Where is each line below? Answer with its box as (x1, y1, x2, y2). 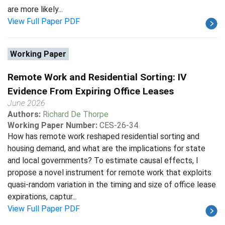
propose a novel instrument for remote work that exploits (8, 168, 211, 177)
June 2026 (8, 98, 45, 108)
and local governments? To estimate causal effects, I (8, 156, 198, 165)
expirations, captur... (8, 192, 77, 201)
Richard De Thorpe (43, 109, 108, 119)
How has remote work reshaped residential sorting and (8, 132, 199, 141)
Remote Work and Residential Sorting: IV (8, 71, 187, 83)
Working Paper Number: (8, 121, 97, 130)
